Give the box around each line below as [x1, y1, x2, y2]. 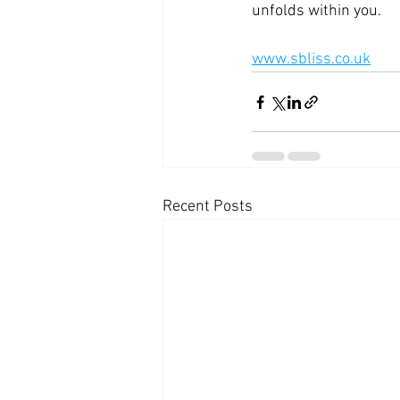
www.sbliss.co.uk [252, 50, 371, 70]
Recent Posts [162, 197, 253, 217]
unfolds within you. [252, 2, 381, 21]
